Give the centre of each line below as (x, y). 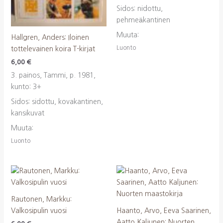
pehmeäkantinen (143, 20)
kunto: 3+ (26, 86)
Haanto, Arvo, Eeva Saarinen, (164, 210)
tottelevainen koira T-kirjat (53, 49)
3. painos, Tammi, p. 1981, (53, 75)
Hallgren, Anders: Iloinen (50, 38)
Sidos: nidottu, (140, 8)
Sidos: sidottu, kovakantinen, (57, 101)
